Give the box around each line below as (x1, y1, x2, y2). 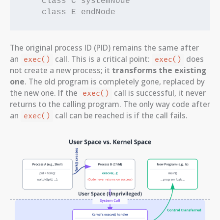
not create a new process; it (10, 65, 112, 76)
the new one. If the (10, 87, 80, 99)
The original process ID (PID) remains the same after (10, 42, 199, 54)
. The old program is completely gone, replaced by (25, 76, 205, 87)
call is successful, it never (111, 87, 206, 99)
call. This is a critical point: (53, 54, 152, 65)
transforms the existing (112, 65, 206, 76)
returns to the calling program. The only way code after (10, 99, 210, 110)
